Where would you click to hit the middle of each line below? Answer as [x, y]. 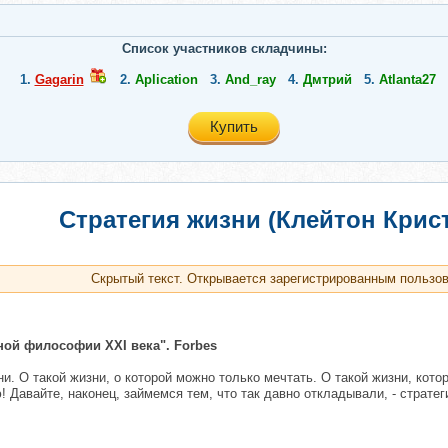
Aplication [166, 79]
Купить [234, 126]
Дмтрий [327, 79]
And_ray [250, 79]
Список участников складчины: [224, 48]
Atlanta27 [407, 79]
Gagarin [59, 79]
